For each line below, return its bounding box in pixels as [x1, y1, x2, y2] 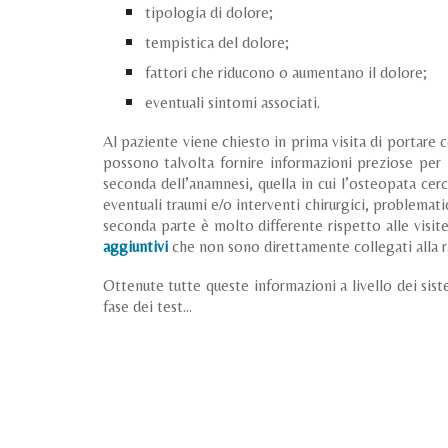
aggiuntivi [102, 237, 168, 256]
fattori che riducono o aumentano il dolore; [145, 63, 428, 82]
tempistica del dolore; [145, 33, 290, 52]
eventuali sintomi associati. [145, 93, 321, 112]
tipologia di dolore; [145, 3, 274, 22]
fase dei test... [102, 297, 192, 316]
